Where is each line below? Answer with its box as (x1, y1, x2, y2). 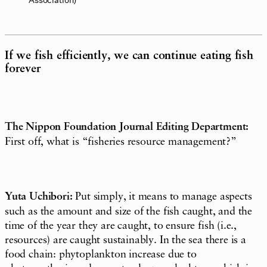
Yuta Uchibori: (5, 191, 73, 203)
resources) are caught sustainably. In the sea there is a (5, 234, 246, 246)
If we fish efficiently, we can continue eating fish (5, 49, 253, 62)
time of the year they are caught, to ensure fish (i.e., (5, 220, 237, 231)
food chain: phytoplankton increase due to (5, 249, 197, 260)
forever (5, 63, 41, 75)
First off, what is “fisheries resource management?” (5, 136, 237, 147)
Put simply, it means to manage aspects (72, 191, 252, 202)
